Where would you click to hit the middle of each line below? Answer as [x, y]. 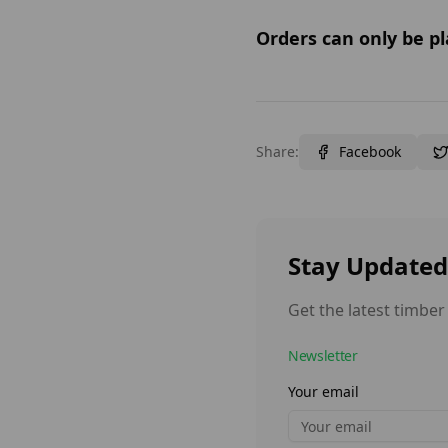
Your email [323, 392]
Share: [277, 152]
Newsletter [323, 356]
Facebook [370, 152]
